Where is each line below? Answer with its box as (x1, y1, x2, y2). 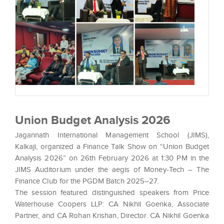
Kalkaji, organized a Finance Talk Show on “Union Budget (15, 142, 209, 150)
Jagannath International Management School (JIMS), (15, 130, 209, 139)
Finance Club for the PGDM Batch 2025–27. (15, 176, 159, 185)
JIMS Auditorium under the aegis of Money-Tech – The (15, 165, 209, 173)
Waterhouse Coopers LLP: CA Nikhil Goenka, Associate (15, 199, 209, 208)
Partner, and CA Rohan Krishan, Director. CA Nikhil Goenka (15, 211, 209, 219)
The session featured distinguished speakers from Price (15, 188, 209, 196)
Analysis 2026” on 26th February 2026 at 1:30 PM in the (15, 153, 209, 162)
